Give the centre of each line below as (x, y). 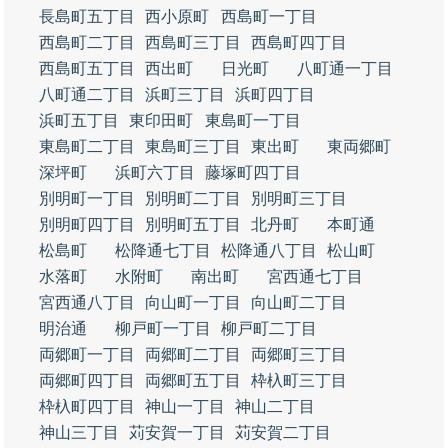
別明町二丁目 (193, 198)
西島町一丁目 (269, 16)
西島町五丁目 (87, 68)
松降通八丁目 (269, 250)
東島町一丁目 (253, 120)
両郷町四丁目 (87, 380)
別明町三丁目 (299, 198)
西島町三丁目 (193, 42)
